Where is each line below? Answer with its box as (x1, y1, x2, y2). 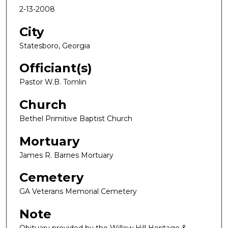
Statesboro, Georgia (19, 41, 90, 50)
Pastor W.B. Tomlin (19, 77, 87, 87)
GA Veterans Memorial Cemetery (19, 187, 137, 196)
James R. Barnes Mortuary (19, 150, 113, 160)
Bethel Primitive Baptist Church (19, 114, 132, 124)
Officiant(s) (19, 61, 92, 76)
